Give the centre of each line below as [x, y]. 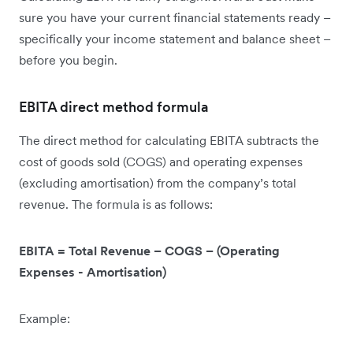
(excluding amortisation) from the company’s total [158, 183]
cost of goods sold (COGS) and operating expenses [161, 162]
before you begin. [68, 60]
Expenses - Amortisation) [93, 272]
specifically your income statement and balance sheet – [175, 39]
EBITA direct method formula [114, 107]
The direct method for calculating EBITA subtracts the [169, 141]
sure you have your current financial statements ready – [175, 18]
